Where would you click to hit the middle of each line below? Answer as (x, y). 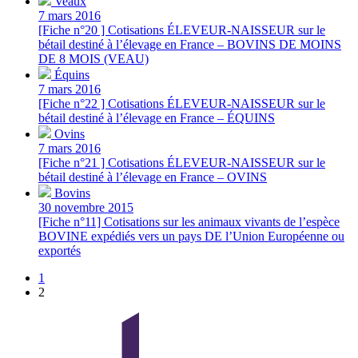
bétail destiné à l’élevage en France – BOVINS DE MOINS (190, 44)
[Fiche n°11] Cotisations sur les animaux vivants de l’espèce (189, 221)
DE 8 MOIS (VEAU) (93, 58)
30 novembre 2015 (86, 207)
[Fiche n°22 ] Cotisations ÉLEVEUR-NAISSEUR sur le (182, 103)
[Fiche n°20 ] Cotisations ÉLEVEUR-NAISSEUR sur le (182, 30)
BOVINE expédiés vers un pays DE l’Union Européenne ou (191, 236)
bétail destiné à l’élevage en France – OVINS (153, 177)
